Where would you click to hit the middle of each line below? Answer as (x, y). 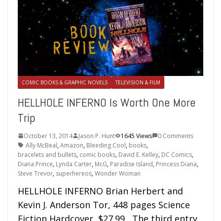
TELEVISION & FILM (138, 82)
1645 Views (136, 136)
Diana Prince (35, 164)
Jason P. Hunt (97, 136)
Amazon (72, 145)
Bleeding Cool (106, 145)
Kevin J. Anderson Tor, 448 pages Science (104, 204)
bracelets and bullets (47, 154)
